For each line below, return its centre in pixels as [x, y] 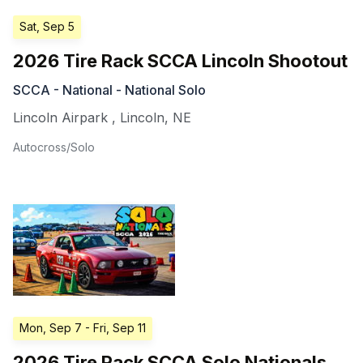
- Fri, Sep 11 [115, 327]
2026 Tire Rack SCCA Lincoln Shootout [180, 60]
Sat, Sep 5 [47, 26]
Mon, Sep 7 [51, 327]
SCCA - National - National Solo [109, 90]
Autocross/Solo [54, 147]
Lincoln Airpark [60, 117]
